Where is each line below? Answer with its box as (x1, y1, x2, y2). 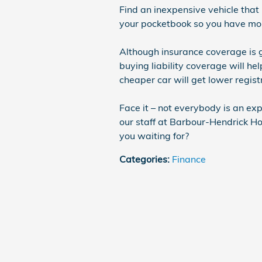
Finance (172, 153, 206, 165)
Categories (119, 153, 167, 165)
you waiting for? (119, 130, 189, 142)
